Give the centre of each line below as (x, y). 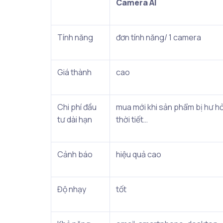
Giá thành (74, 72)
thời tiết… (132, 119)
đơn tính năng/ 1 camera (159, 37)
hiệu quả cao (139, 154)
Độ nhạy (72, 189)
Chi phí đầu (77, 107)
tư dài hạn (75, 119)
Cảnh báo (76, 154)
